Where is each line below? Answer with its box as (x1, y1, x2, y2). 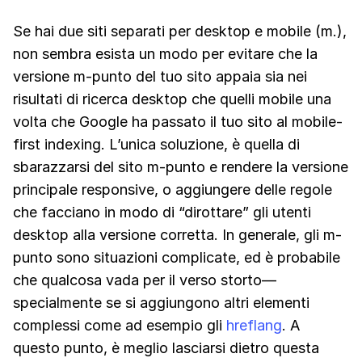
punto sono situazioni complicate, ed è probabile (13, 249, 340, 267)
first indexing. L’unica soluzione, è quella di (13, 136, 300, 154)
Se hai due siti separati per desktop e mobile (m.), (13, 23, 347, 40)
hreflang (226, 317, 282, 335)
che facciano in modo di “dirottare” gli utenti (13, 204, 311, 221)
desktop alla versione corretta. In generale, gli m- (13, 226, 342, 244)
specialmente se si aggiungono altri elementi (13, 294, 309, 312)
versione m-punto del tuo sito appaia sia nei (13, 68, 307, 86)
